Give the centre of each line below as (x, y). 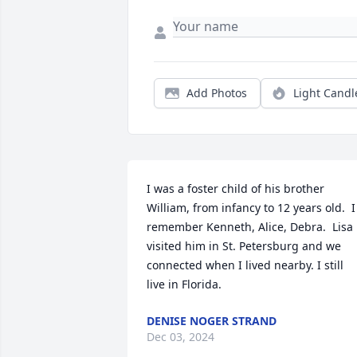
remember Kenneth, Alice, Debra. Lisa (250, 227)
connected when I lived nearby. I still (245, 265)
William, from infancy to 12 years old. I (251, 208)
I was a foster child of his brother (235, 189)
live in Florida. (184, 284)
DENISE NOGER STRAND (212, 321)
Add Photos (217, 93)
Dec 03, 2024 (180, 337)
